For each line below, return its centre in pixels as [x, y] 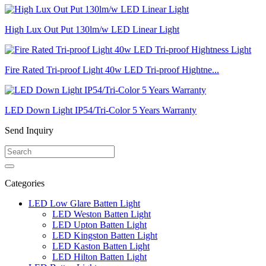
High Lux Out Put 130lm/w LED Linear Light [92, 29]
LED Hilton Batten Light [99, 256]
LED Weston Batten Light [102, 214]
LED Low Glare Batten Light [84, 203]
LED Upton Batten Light [99, 224]
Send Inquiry [29, 130]
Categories [25, 183]
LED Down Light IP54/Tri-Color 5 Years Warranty [101, 110]
